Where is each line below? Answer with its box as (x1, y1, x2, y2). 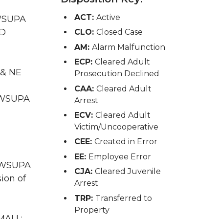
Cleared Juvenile (94, 167, 161, 176)
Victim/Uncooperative (74, 122, 158, 131)
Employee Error (88, 152, 151, 161)
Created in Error (94, 137, 157, 147)
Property (74, 205, 109, 215)
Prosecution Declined (74, 69, 159, 79)
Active (96, 13, 120, 22)
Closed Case (96, 27, 143, 37)
